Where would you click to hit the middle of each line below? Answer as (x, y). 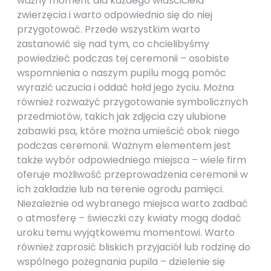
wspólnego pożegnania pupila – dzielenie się (121, 262)
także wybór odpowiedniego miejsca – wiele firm (132, 160)
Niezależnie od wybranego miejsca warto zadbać (132, 204)
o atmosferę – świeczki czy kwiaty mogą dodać (129, 218)
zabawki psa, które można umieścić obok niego (128, 131)
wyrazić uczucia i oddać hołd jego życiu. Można (126, 87)
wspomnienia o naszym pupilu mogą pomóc (122, 73)
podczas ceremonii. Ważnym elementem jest (124, 145)
